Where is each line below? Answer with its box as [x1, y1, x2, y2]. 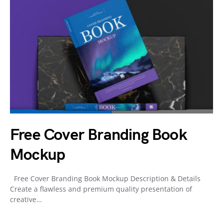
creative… [10, 195, 42, 204]
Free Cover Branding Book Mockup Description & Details [10, 174, 201, 183]
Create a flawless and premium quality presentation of [10, 184, 192, 194]
